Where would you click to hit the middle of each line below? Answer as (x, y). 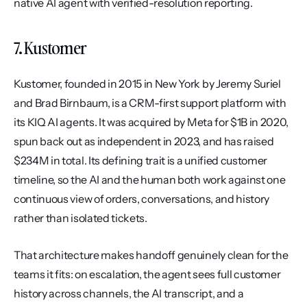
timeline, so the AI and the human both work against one (150, 180)
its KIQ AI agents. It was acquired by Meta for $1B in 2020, (151, 122)
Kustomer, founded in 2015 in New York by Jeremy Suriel (147, 84)
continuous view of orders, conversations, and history (142, 199)
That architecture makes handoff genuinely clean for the (151, 255)
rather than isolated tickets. (81, 218)
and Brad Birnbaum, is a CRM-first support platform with (150, 103)
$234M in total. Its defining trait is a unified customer (141, 160)
